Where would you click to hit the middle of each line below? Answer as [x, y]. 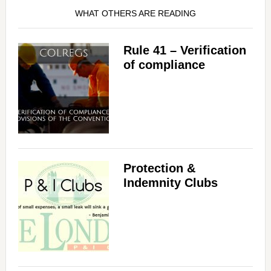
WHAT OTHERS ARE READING [135, 14]
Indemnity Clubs [170, 183]
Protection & [159, 168]
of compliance [164, 65]
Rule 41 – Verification [184, 51]
